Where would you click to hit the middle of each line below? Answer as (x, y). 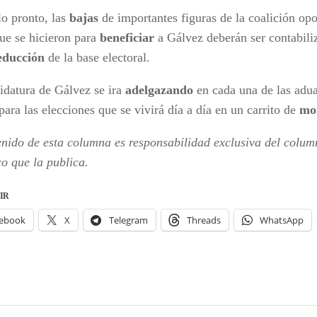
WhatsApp (282, 220)
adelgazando (159, 90)
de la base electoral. (97, 57)
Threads (204, 220)
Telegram (128, 220)
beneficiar (127, 37)
